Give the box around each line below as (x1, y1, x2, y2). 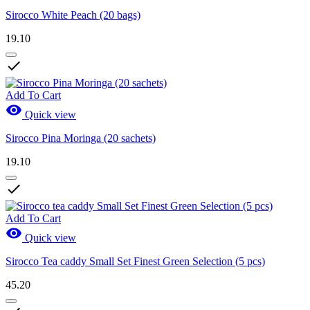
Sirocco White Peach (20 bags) (6, 9, 140, 21)
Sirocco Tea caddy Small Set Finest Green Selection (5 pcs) (6, 255, 265, 268)
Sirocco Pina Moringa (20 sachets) (6, 132, 156, 145)
